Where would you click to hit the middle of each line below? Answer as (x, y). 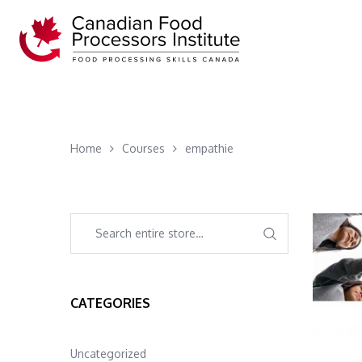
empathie (209, 148)
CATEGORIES (110, 303)
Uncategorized (108, 354)
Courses (143, 148)
